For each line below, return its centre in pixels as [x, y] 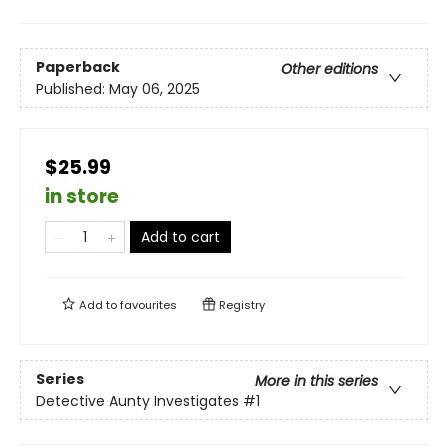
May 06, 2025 [154, 88]
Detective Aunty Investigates [137, 400]
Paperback [78, 66]
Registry [240, 305]
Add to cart [180, 237]
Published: [72, 88]
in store [82, 197]
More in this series [316, 380]
